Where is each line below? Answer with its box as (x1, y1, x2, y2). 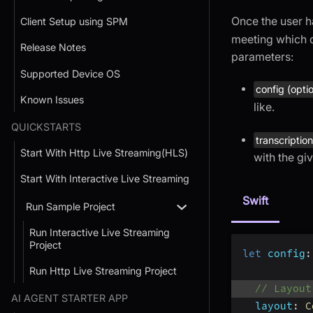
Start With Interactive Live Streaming (20, 172, 189, 184)
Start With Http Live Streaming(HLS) (20, 146, 188, 159)
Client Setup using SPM (20, 15, 128, 28)
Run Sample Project (26, 201, 115, 213)
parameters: (231, 50, 293, 64)
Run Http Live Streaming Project (29, 265, 177, 277)
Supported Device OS (20, 67, 120, 80)
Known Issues (20, 93, 84, 105)
